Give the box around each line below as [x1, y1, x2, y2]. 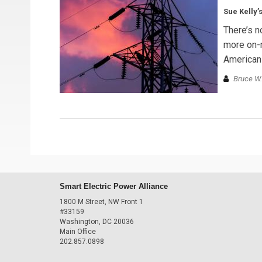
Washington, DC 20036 [60, 217, 134, 226]
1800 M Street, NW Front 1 [60, 197, 143, 206]
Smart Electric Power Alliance [60, 182, 168, 191]
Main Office [60, 227, 96, 236]
